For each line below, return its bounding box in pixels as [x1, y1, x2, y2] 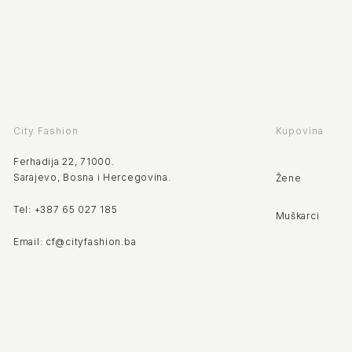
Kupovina [275, 124, 324, 137]
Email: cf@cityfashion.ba [13, 235, 137, 247]
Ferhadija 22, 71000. [13, 155, 115, 167]
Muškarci [275, 209, 320, 222]
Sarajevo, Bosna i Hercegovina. [13, 170, 171, 183]
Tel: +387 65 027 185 [13, 203, 118, 215]
